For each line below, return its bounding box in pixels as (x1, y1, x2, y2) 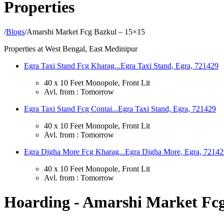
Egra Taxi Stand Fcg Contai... (24, 104, 118, 113)
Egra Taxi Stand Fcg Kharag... (24, 61, 120, 70)
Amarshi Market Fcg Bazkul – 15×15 (26, 27, 145, 36)
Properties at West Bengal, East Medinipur (4, 44, 137, 53)
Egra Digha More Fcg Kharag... (24, 147, 125, 156)
